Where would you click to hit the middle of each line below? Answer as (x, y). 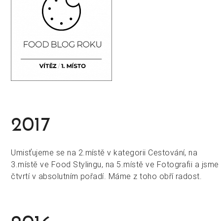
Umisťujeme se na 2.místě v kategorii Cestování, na (104, 153)
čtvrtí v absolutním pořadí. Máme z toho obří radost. (107, 176)
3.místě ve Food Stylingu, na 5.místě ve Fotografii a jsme (115, 165)
